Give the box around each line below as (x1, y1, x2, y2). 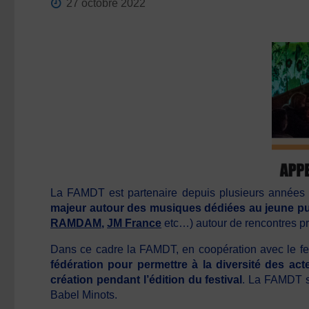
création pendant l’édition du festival (50, 274, 243, 286)
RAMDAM (50, 217, 102, 229)
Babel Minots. (50, 289, 118, 301)
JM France (107, 217, 162, 229)
